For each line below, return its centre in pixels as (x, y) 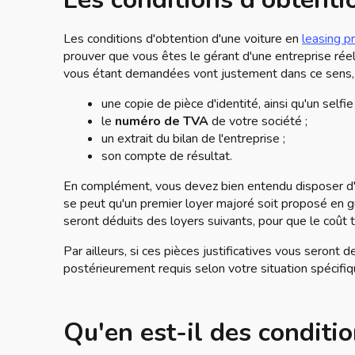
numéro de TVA (162, 121)
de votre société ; (258, 121)
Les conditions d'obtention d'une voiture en (183, 39)
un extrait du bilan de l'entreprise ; (193, 139)
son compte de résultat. (167, 156)
